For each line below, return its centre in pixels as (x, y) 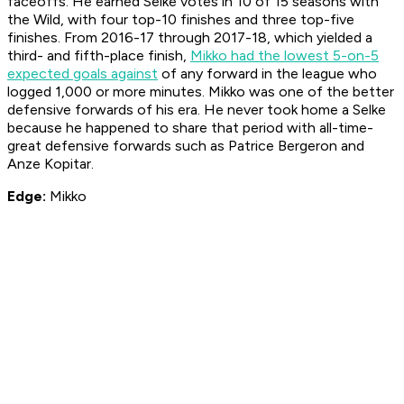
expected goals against (83, 73)
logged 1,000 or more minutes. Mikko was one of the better (201, 91)
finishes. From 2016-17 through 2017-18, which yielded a (190, 37)
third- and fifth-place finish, (99, 55)
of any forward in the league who (267, 73)
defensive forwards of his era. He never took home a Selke (197, 109)
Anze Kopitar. (50, 163)
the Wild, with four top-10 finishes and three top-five (181, 19)
